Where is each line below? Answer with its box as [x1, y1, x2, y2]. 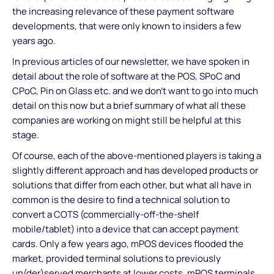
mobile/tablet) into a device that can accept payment [12, 222, 239, 235]
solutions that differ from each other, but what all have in [12, 178, 251, 191]
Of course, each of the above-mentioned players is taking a [12, 149, 261, 162]
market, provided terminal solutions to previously [12, 251, 221, 265]
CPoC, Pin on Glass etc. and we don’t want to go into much [12, 84, 258, 97]
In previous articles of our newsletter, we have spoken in [12, 54, 250, 68]
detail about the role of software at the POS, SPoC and [12, 69, 240, 83]
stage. [12, 128, 39, 141]
